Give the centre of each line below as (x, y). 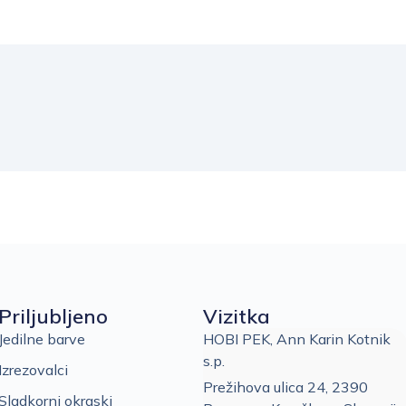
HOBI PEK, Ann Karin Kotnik (296, 338)
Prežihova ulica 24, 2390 (285, 387)
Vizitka (236, 316)
